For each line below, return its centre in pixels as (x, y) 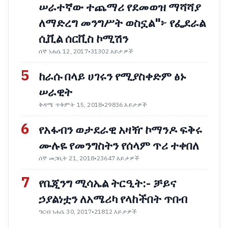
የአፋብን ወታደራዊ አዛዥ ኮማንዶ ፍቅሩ (120, 130)
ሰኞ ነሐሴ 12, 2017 (63, 51)
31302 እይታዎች (112, 51)
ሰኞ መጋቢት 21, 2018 (66, 158)
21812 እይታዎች (116, 212)
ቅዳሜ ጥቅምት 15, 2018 (70, 105)
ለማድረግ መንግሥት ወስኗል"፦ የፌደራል (122, 23)
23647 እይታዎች (118, 158)
